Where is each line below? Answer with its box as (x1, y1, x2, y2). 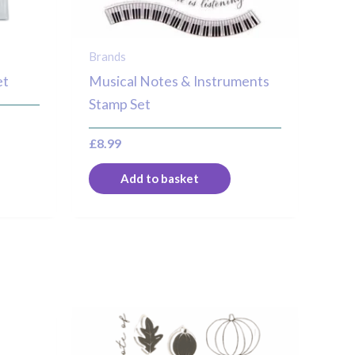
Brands (89, 48, 127, 63)
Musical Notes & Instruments (89, 73, 270, 90)
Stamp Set (89, 96, 151, 113)
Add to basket (120, 171, 200, 186)
